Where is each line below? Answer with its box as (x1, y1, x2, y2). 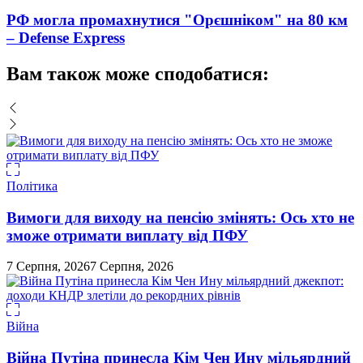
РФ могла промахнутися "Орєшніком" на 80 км (6, 11, 348, 29)
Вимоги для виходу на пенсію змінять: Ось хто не (6, 208, 354, 226)
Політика (6, 178, 58, 193)
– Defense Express (6, 29, 125, 47)
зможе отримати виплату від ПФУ (6, 226, 248, 244)
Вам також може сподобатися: (6, 63, 269, 85)
